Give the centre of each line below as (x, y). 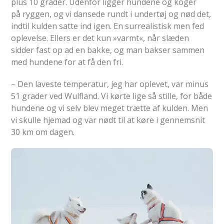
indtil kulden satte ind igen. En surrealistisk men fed (108, 26)
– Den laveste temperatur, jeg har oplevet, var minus (110, 84)
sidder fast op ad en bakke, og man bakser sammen (108, 50)
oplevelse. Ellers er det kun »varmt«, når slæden (100, 38)
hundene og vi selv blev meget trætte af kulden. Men (110, 108)
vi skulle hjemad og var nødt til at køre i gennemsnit (108, 120)
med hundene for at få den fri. (67, 62)
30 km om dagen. (43, 132)
